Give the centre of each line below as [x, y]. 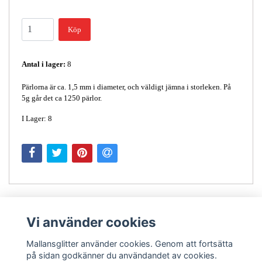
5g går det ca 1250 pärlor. [62, 98]
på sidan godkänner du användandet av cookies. [121, 255]
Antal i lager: [44, 64]
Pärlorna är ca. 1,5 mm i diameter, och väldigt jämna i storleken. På [126, 87]
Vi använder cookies [91, 222]
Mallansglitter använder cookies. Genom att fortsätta [129, 243]
